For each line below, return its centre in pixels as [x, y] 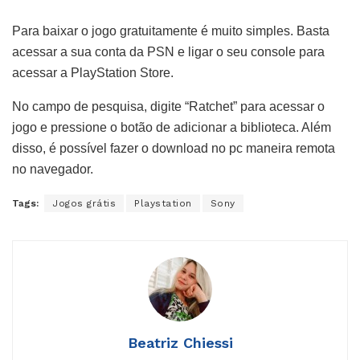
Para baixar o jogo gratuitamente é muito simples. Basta [171, 31]
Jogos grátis [84, 204]
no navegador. [53, 170]
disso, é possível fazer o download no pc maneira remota [174, 149]
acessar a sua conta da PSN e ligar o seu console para [168, 52]
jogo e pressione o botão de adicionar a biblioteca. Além [172, 128]
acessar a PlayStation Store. [93, 73]
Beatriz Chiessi [180, 343]
